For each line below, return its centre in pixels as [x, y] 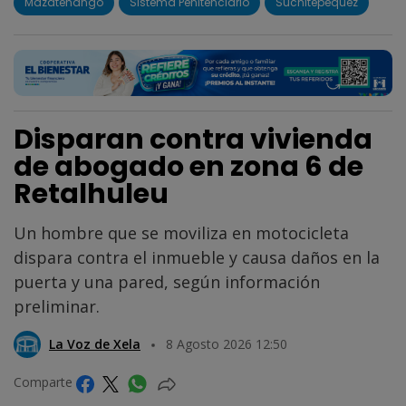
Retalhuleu [91, 194]
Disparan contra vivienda [193, 140]
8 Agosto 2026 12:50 [227, 344]
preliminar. [57, 307]
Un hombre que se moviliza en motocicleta [181, 233]
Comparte [45, 382]
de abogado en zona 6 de [188, 167]
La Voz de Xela [95, 344]
